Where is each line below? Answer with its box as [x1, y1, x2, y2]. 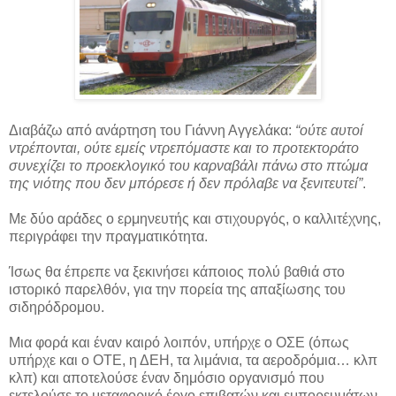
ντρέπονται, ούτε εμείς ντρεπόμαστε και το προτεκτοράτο [9, 141, 359, 156]
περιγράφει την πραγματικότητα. [9, 229, 208, 245]
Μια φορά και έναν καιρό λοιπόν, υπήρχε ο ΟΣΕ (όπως [9, 335, 349, 351]
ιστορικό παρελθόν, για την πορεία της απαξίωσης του [9, 282, 346, 298]
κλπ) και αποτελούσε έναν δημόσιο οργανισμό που [9, 370, 324, 386]
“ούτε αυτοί [295, 123, 363, 139]
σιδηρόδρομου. [9, 300, 104, 316]
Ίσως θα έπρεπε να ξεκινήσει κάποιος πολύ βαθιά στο [9, 264, 345, 280]
